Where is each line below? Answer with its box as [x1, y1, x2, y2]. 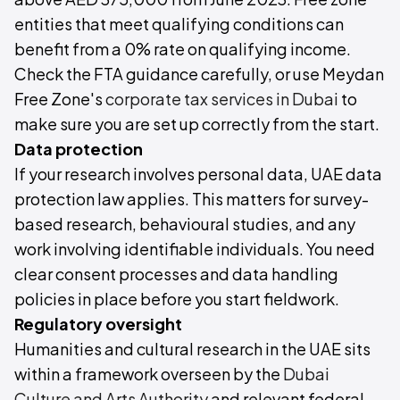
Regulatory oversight [14, 313, 182, 334]
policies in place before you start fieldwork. [14, 288, 339, 309]
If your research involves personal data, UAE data [14, 163, 382, 184]
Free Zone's [14, 88, 105, 109]
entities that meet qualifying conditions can [14, 13, 344, 34]
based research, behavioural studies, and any [14, 213, 355, 234]
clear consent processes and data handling [14, 263, 338, 284]
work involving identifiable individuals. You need [14, 238, 375, 259]
